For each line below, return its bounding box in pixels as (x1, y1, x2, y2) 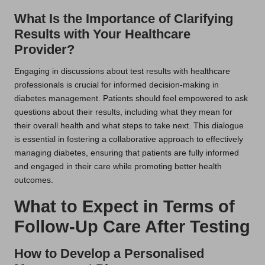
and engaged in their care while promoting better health (14, 162, 222, 172)
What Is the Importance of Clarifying (14, 11, 233, 27)
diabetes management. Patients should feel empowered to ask (14, 94, 248, 104)
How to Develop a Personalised (14, 246, 204, 261)
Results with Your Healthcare (14, 27, 190, 42)
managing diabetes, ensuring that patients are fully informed (14, 148, 239, 158)
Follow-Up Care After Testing (14, 217, 250, 237)
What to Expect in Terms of (14, 197, 235, 216)
